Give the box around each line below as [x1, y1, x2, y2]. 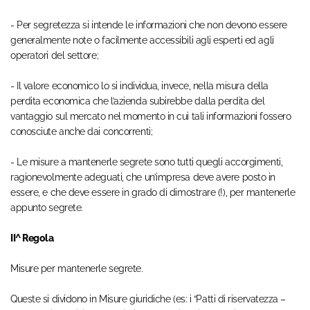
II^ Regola [10, 232, 54, 244]
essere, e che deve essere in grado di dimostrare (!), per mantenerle [10, 187, 295, 199]
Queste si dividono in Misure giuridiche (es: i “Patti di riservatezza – [10, 293, 286, 305]
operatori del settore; [10, 50, 99, 62]
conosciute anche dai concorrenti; [10, 126, 153, 138]
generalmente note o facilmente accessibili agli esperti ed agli [10, 35, 274, 46]
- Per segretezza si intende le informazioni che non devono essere [10, 19, 287, 31]
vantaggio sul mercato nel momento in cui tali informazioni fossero [10, 111, 291, 122]
